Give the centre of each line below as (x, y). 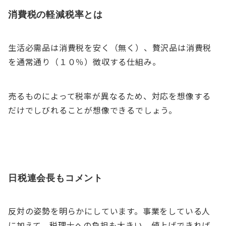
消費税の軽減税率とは (55, 14)
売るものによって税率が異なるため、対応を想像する (110, 96)
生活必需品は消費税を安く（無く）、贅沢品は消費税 (110, 47)
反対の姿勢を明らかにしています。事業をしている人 (109, 211)
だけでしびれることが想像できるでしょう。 (93, 110)
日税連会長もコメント (55, 178)
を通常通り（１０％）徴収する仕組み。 (84, 62)
